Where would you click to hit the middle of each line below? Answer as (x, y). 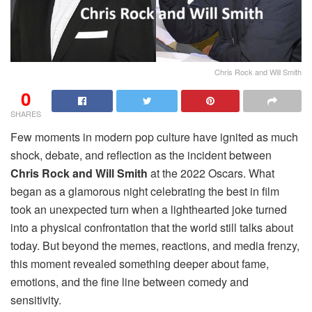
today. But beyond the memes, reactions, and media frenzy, (155, 246)
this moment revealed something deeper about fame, (140, 264)
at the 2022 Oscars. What (211, 173)
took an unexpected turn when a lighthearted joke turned (149, 210)
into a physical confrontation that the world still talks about (152, 228)
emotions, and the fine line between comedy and (130, 282)
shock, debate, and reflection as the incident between (141, 155)
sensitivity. (36, 300)
